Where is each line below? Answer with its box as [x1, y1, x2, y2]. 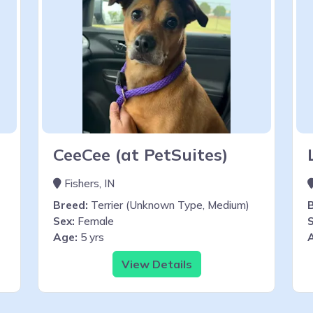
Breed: [53, 198, 88, 212]
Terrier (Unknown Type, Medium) [88, 198, 249, 212]
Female [75, 214, 114, 228]
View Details [121, 256, 192, 271]
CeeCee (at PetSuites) [53, 143, 228, 165]
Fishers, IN [61, 176, 115, 190]
